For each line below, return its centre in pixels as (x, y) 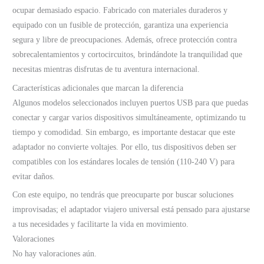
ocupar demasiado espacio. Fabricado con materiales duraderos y (120, 10)
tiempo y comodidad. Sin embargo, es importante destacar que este (124, 132)
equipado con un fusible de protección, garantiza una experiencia (121, 25)
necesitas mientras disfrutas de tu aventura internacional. (106, 69)
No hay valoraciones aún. (55, 254)
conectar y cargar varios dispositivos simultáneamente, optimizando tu (129, 117)
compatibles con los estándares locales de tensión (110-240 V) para (124, 161)
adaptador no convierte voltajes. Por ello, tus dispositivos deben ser (125, 147)
